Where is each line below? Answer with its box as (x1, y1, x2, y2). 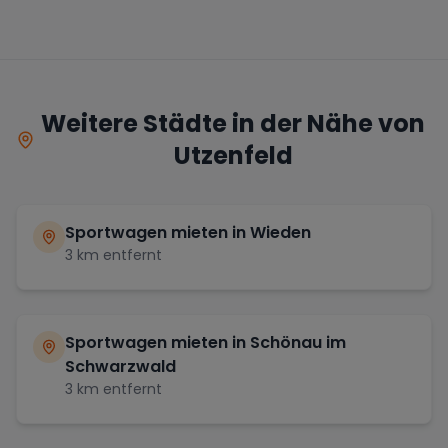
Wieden (250, 220, 311, 244)
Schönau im (250, 330, 346, 354)
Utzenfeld (173, 138, 293, 172)
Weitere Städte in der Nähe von (41, 106, 426, 140)
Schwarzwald (65, 354, 176, 378)
